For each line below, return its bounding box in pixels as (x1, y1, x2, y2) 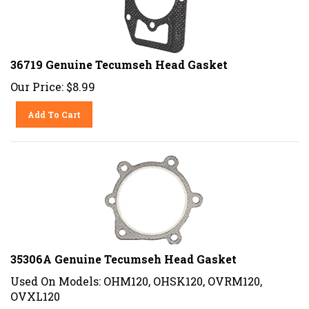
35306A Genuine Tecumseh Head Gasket (10, 246, 237, 261)
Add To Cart (28, 103, 81, 115)
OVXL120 (10, 283, 60, 299)
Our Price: (10, 74, 63, 89)
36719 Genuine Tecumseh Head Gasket (10, 52, 228, 67)
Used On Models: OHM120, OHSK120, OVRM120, (10, 268, 262, 283)
